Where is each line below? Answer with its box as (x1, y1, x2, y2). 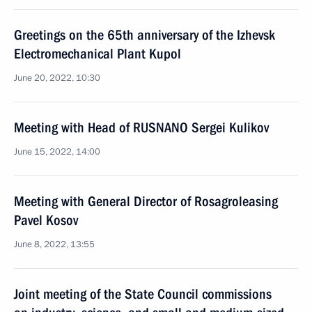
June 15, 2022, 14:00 (14, 146, 100, 158)
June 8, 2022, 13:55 (14, 238, 95, 251)
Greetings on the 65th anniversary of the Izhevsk (14, 26, 275, 43)
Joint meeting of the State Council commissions (14, 286, 272, 302)
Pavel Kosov (14, 212, 78, 228)
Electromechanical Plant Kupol (14, 45, 181, 62)
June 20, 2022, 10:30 (14, 72, 100, 84)
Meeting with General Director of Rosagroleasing (14, 193, 278, 210)
